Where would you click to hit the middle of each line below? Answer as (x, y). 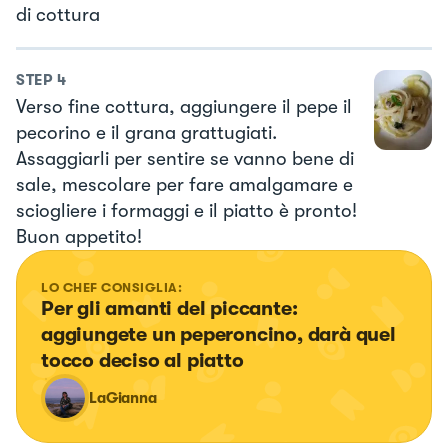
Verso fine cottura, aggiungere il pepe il (184, 107)
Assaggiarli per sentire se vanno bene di (185, 159)
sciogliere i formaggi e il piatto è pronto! (186, 211)
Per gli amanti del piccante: (172, 309)
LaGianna (123, 398)
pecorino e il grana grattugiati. (146, 133)
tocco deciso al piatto (142, 361)
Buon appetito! (79, 237)
